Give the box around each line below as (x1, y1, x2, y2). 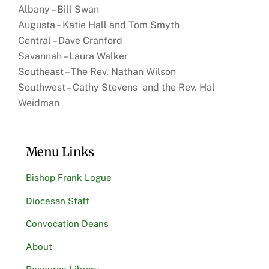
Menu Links (25, 144, 94, 160)
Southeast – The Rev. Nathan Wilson (18, 65, 177, 77)
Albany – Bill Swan (18, 3, 102, 15)
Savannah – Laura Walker (18, 50, 131, 62)
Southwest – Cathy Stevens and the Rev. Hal (18, 81, 216, 93)
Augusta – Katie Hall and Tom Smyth (18, 19, 183, 31)
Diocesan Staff (25, 195, 89, 206)
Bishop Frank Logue (25, 172, 112, 183)
